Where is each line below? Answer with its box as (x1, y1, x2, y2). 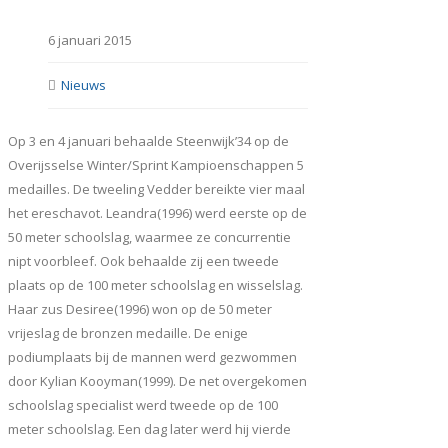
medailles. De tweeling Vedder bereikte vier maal (8, 180, 305, 199)
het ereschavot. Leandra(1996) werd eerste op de (8, 204, 307, 223)
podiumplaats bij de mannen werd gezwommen (8, 348, 297, 367)
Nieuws (61, 76, 106, 95)
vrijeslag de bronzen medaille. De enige (8, 324, 248, 343)
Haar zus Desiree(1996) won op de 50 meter (8, 300, 272, 319)
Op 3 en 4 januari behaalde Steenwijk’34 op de (8, 132, 289, 151)
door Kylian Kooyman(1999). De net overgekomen (8, 372, 307, 391)
